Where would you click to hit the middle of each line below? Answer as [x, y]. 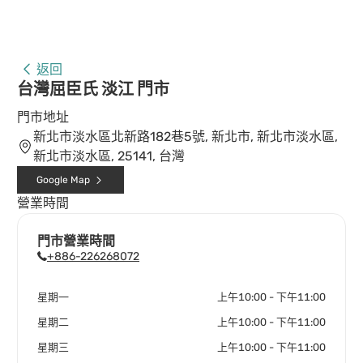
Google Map [63, 179]
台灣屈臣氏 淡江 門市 [93, 89]
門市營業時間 [76, 241]
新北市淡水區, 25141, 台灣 [109, 156]
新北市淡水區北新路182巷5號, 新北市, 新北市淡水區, [186, 137]
